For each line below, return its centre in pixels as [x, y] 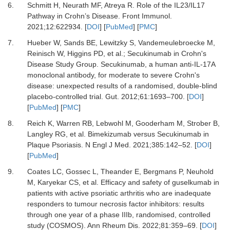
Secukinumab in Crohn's [166, 54]
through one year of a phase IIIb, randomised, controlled [119, 215]
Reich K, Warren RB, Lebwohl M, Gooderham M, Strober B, [123, 123]
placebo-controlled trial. [65, 97]
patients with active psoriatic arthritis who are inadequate [119, 193]
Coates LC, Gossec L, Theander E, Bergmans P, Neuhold [120, 172]
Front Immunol [146, 16]
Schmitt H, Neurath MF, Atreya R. [82, 5]
